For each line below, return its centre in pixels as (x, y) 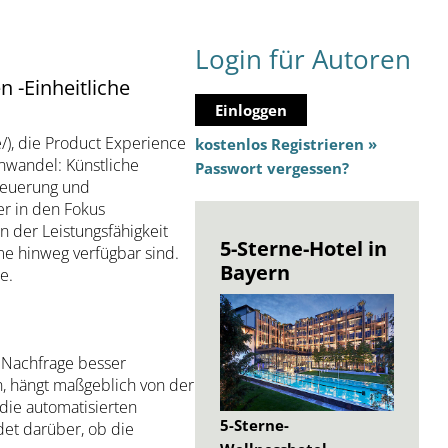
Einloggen (251, 110)
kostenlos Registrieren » (286, 144)
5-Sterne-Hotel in (304, 248)
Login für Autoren (303, 59)
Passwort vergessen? (272, 168)
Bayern (255, 272)
